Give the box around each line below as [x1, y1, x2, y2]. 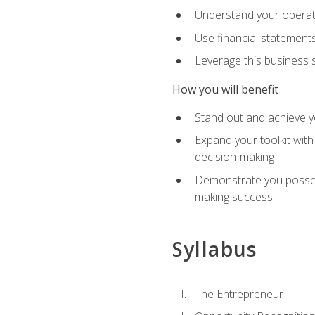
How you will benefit [172, 81, 278, 97]
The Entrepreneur [194, 285, 283, 302]
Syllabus [172, 236, 257, 263]
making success [194, 188, 273, 205]
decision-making [194, 149, 274, 165]
